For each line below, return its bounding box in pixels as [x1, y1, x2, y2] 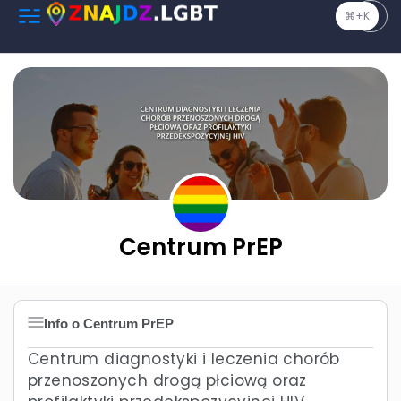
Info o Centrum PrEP [44, 317, 174, 332]
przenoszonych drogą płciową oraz [28, 370, 307, 392]
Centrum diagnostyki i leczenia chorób [28, 348, 340, 371]
